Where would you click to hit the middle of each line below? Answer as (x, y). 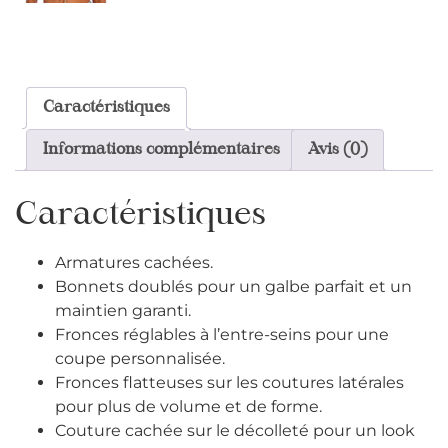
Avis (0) (337, 150)
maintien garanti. (123, 311)
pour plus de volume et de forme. (188, 407)
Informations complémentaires (161, 150)
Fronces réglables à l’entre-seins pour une (222, 335)
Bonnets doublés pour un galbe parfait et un (233, 287)
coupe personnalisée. (140, 359)
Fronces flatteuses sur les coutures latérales (229, 383)
